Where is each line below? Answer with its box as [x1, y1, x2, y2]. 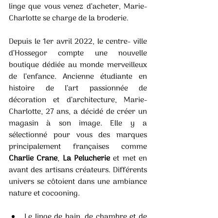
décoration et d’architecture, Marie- [9, 93, 147, 107]
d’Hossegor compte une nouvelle [9, 47, 147, 60]
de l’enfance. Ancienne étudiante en [9, 70, 147, 83]
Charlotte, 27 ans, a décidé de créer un [9, 105, 147, 118]
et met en [113, 152, 147, 165]
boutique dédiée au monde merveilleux [9, 58, 147, 72]
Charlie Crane [9, 152, 58, 165]
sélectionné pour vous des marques [9, 128, 147, 142]
